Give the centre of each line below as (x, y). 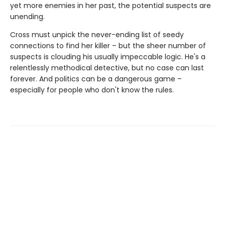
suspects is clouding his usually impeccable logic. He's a (108, 57)
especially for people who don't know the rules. (92, 90)
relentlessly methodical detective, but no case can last (107, 68)
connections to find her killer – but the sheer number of (108, 45)
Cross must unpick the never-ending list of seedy (97, 34)
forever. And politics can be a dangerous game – (96, 79)
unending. (27, 16)
